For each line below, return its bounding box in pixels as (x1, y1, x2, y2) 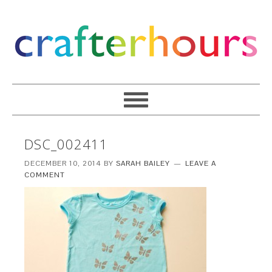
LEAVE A (185, 158, 217, 168)
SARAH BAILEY (116, 158, 171, 168)
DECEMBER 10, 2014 (24, 158, 102, 168)
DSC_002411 (24, 135, 109, 153)
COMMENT (24, 170, 66, 180)
